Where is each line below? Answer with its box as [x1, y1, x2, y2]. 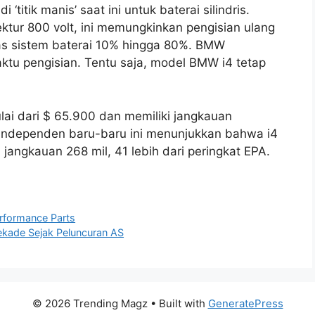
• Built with [147, 296, 208, 310]
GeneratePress [207, 296, 283, 310]
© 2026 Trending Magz [32, 296, 148, 310]
